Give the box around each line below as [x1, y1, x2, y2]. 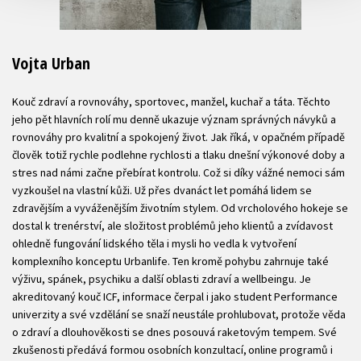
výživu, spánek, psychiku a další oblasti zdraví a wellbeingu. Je [12, 272, 311, 287]
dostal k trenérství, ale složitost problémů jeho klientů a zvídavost [12, 218, 333, 234]
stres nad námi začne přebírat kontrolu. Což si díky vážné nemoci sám [12, 165, 345, 180]
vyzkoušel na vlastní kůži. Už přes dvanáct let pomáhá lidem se [12, 183, 312, 198]
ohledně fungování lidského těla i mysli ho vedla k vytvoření [12, 236, 297, 251]
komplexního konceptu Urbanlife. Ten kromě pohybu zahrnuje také [12, 254, 329, 269]
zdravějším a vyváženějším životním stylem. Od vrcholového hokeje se [12, 201, 348, 216]
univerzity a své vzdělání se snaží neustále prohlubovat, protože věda [12, 307, 346, 322]
